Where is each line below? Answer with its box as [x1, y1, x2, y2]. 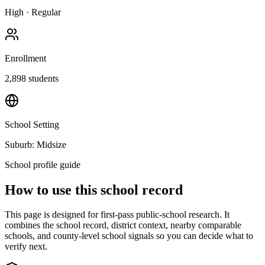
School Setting [5, 119, 59, 130]
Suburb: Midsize [5, 139, 66, 150]
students [26, 73, 59, 83]
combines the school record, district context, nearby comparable [5, 220, 241, 231]
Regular [31, 7, 61, 17]
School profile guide [5, 159, 80, 170]
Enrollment [5, 53, 46, 63]
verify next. [5, 241, 47, 252]
